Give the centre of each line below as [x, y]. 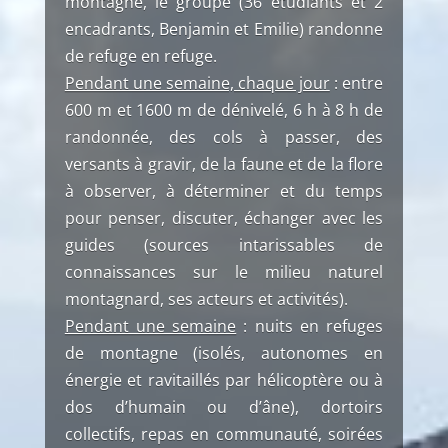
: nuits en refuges [310, 326]
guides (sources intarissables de [224, 245]
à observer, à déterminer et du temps [224, 191]
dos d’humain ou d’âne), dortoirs [224, 407]
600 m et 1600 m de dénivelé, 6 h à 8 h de [224, 110]
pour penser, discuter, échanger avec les [224, 218]
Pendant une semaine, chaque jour [197, 83]
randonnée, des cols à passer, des [224, 137]
